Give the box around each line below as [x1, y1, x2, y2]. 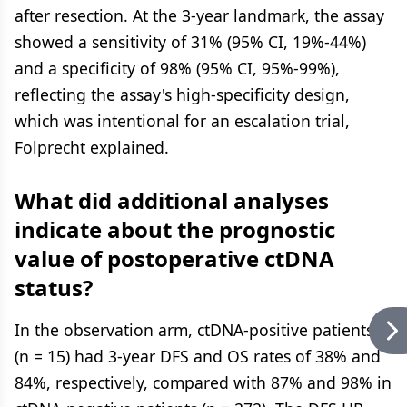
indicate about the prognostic [15, 214, 335, 244]
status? [15, 273, 93, 303]
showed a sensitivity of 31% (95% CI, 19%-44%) [15, 31, 366, 53]
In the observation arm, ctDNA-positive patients [15, 319, 373, 341]
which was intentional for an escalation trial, [15, 110, 350, 132]
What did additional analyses [15, 185, 329, 215]
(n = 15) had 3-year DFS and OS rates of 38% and [15, 345, 381, 367]
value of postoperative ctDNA [15, 243, 334, 273]
